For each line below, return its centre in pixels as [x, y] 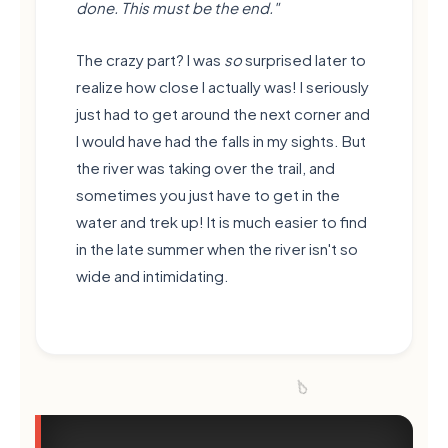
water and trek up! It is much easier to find [221, 221]
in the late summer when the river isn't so [217, 248]
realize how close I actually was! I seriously [222, 86]
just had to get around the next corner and [223, 113]
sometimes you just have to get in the [208, 194]
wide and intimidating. [152, 275]
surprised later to [304, 59]
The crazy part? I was [150, 59]
